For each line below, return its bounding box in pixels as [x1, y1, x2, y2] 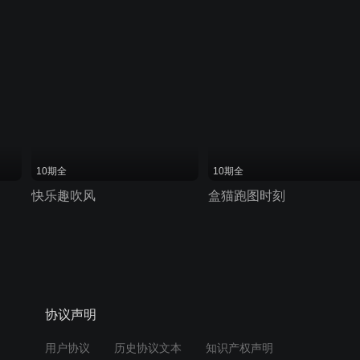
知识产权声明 [206, 342, 274, 355]
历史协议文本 [114, 342, 182, 355]
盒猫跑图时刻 [207, 189, 285, 203]
